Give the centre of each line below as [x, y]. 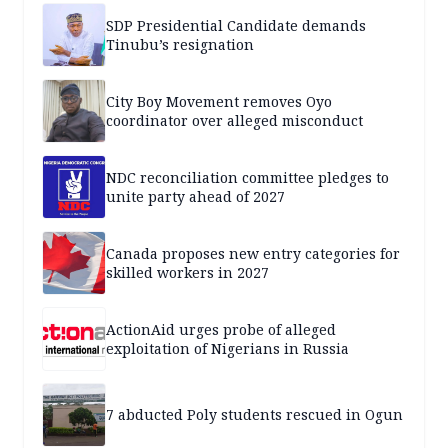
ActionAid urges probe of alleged [221, 329]
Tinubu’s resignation [180, 44]
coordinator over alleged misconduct [234, 120]
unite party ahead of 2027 [195, 196]
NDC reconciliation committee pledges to [247, 177]
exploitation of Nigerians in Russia [227, 348]
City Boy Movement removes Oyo [219, 101]
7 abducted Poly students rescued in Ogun [254, 414]
